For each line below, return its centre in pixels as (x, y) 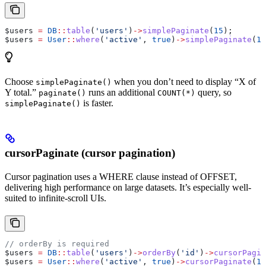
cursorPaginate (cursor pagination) (90, 153)
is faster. (97, 103)
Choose (20, 82)
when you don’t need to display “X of (184, 82)
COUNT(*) (176, 93)
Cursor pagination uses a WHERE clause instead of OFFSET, (121, 177)
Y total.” (22, 93)
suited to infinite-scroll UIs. (56, 198)
